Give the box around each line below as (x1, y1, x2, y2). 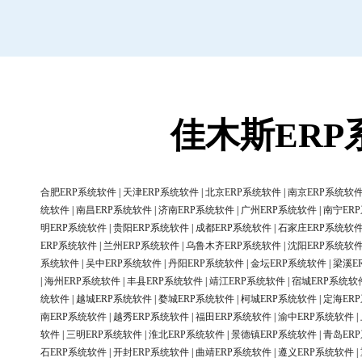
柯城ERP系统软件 (241, 293, 317, 305)
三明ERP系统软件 (66, 329, 142, 341)
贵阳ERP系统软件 (113, 222, 189, 234)
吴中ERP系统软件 (86, 258, 162, 270)
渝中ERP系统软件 (278, 311, 354, 323)
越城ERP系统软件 (76, 293, 152, 305)
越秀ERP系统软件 (113, 311, 189, 323)
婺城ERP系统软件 (158, 293, 234, 305)
